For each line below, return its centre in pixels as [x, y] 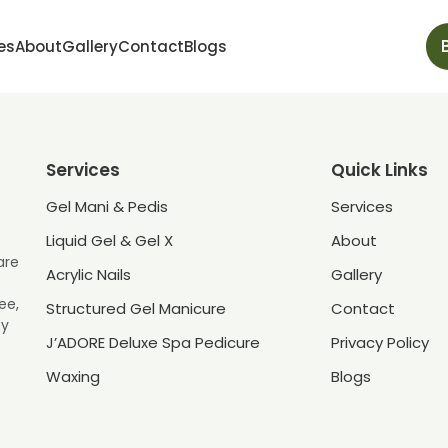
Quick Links [379, 170]
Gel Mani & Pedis [107, 206]
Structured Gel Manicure [136, 308]
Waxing [73, 376]
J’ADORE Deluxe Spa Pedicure [153, 342]
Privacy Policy [380, 342]
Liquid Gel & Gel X [109, 240]
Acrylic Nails [88, 274]
